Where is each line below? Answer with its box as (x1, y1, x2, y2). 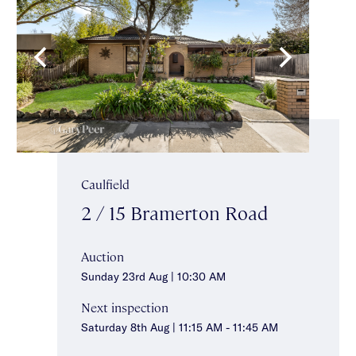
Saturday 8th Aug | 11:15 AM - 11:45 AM (81, 319, 278, 334)
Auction (81, 248, 124, 265)
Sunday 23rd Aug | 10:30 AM (81, 269, 226, 284)
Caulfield (81, 176, 130, 193)
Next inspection (81, 298, 168, 315)
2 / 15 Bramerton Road (81, 199, 268, 226)
